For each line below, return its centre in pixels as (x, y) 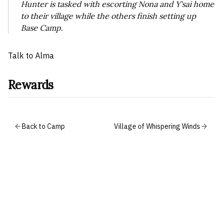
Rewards (31, 85)
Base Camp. (42, 28)
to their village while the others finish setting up (109, 16)
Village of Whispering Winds (157, 126)
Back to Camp (43, 126)
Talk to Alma (31, 55)
